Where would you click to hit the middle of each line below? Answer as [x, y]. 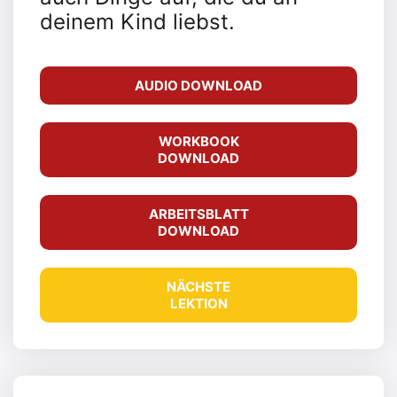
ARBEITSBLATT [198, 214]
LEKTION [198, 304]
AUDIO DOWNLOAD [198, 86]
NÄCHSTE [198, 287]
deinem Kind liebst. [140, 22]
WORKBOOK [198, 142]
